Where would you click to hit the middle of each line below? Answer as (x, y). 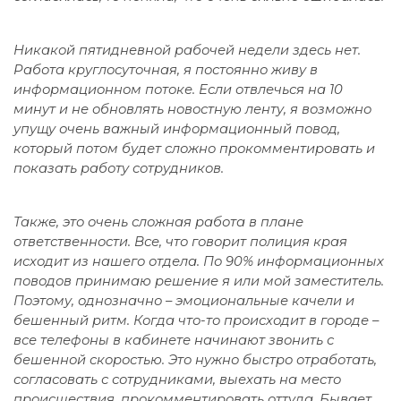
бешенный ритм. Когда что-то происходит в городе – (196, 320)
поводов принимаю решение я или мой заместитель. (199, 281)
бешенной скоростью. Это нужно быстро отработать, (195, 359)
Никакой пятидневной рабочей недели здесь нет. (187, 50)
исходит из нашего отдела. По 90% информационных (199, 261)
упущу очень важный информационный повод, (177, 128)
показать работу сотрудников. (120, 168)
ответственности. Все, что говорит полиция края (180, 241)
